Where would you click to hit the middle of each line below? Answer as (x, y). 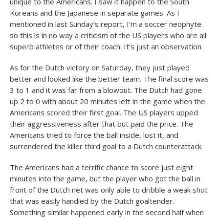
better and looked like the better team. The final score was (109, 79)
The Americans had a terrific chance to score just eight (101, 167)
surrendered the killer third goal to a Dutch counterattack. (106, 146)
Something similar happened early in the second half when (107, 212)
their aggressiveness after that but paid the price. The (101, 124)
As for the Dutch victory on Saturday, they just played (100, 67)
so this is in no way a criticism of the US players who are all (108, 35)
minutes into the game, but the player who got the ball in (105, 178)
